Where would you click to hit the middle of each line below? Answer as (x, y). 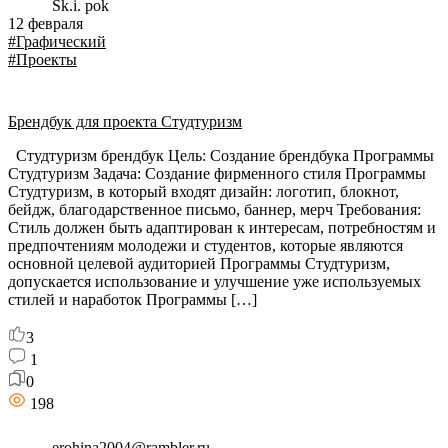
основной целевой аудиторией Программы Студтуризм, (199, 263)
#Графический (57, 41)
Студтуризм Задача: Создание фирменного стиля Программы (217, 173)
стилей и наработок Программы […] (132, 299)
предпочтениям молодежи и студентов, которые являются (205, 245)
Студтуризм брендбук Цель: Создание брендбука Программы (221, 155)
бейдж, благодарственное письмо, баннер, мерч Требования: (214, 209)
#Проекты (42, 59)
